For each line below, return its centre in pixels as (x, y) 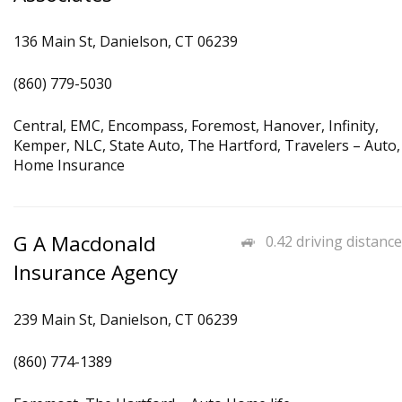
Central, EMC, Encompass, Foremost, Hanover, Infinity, (196, 126)
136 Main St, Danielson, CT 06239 (126, 41)
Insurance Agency (96, 272)
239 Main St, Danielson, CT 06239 (126, 319)
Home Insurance (69, 165)
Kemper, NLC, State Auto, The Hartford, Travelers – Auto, (207, 145)
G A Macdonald (85, 244)
